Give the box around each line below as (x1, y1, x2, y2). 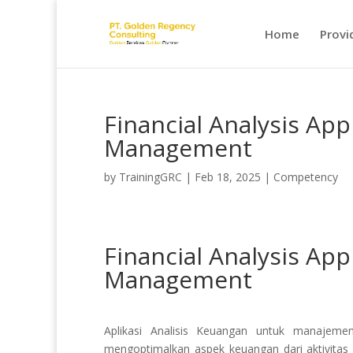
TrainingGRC (119, 169, 182, 184)
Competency (273, 169, 338, 184)
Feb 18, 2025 (195, 169, 261, 184)
